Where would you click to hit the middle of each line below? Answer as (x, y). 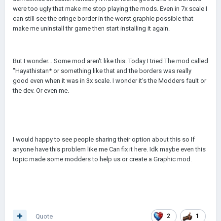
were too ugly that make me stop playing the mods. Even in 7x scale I (110, 9)
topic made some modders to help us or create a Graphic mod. (102, 159)
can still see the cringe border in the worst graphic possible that (103, 18)
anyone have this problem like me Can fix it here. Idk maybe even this (109, 149)
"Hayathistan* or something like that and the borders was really (102, 71)
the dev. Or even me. (41, 91)
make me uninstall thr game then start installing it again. (92, 28)
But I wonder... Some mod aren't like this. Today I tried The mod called (110, 61)
